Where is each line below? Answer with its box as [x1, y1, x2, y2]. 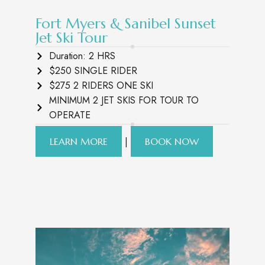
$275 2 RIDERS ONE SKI [49, 79, 153, 92]
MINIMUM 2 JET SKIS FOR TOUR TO [49, 93, 199, 107]
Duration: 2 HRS [49, 49, 115, 63]
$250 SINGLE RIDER [49, 64, 137, 77]
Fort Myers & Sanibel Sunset [35, 15, 216, 33]
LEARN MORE [50, 135, 108, 147]
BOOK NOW [145, 135, 199, 147]
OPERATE [49, 108, 91, 122]
